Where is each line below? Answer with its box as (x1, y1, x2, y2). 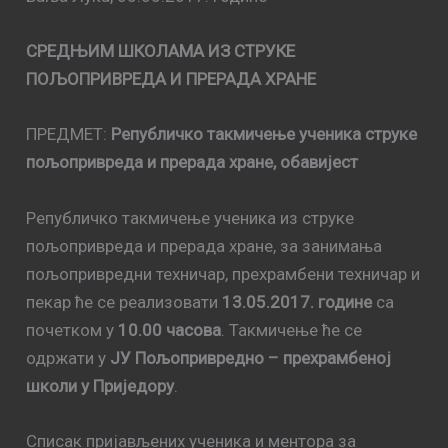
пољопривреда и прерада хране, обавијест (26, 152, 359, 173)
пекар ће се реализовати (26, 291, 223, 312)
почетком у (26, 319, 119, 340)
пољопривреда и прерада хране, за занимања (26, 235, 383, 256)
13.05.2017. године (222, 291, 373, 312)
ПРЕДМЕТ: (26, 124, 112, 145)
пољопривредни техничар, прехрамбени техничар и (26, 263, 421, 284)
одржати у (26, 347, 111, 368)
